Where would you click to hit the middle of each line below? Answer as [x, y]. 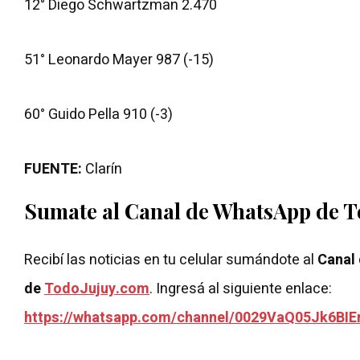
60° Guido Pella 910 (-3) [98, 115]
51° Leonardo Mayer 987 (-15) [119, 60]
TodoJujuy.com [97, 289]
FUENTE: [53, 169]
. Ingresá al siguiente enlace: [242, 289]
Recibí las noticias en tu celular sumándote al [171, 260]
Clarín [102, 169]
